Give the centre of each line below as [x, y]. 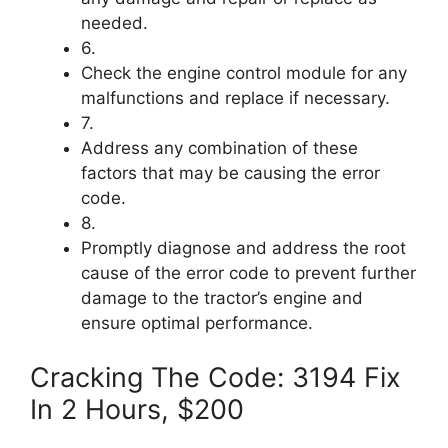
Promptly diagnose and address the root [243, 248]
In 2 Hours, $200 [137, 409]
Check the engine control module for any [244, 73]
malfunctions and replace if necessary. [235, 98]
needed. [114, 23]
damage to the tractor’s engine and [222, 298]
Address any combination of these [219, 148]
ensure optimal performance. [197, 323]
